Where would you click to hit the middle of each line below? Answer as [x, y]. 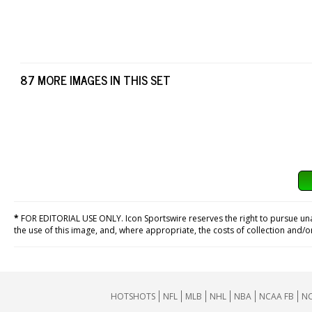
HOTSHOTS [133, 296]
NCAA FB [276, 296]
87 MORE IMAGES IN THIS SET [95, 80]
